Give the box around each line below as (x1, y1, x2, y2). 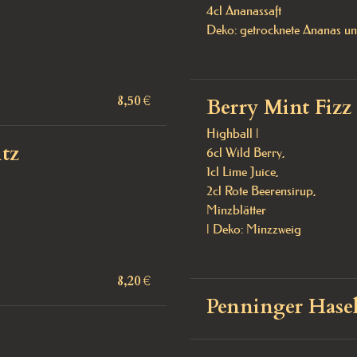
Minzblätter (206, 202, 269, 218)
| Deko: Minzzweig (206, 221, 301, 237)
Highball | (206, 125, 262, 141)
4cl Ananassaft (206, 2, 281, 18)
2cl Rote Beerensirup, (206, 182, 320, 198)
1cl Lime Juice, (206, 163, 282, 179)
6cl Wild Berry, (206, 144, 288, 160)
